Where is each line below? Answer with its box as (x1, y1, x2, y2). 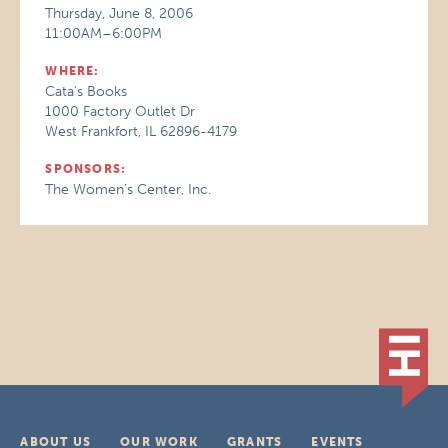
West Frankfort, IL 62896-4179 (45, 123, 238, 140)
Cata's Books (45, 83, 128, 100)
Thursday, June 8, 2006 (45, 5, 194, 22)
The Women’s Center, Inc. (45, 181, 212, 198)
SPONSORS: (45, 162, 127, 176)
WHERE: (45, 64, 100, 78)
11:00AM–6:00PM (45, 25, 163, 42)
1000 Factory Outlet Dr (45, 103, 196, 120)
